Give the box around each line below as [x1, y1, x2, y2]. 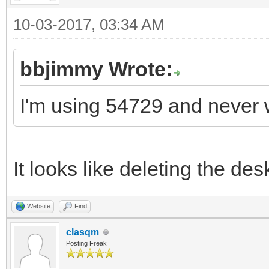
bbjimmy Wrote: [20, 58, 172, 80]
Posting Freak [66, 240, 107, 247]
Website [27, 202, 50, 210]
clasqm [66, 227, 99, 237]
